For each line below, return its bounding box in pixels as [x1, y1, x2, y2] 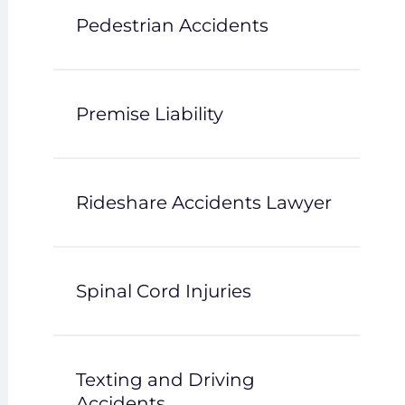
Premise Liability [75, 103, 223, 125]
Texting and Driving [75, 369, 255, 391]
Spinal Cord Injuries [75, 280, 251, 302]
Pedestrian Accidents [75, 14, 268, 36]
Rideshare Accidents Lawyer [75, 192, 332, 213]
